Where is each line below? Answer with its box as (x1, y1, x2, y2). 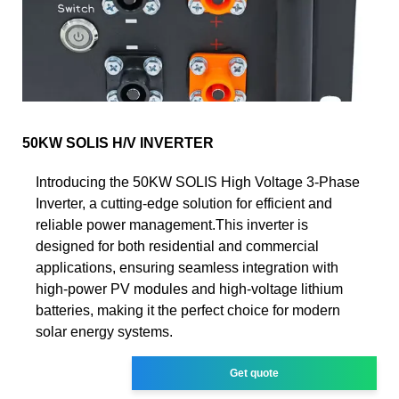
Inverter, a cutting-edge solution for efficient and (36, 195, 332, 211)
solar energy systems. (36, 323, 173, 339)
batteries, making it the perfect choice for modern (36, 302, 340, 318)
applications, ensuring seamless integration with (36, 259, 338, 275)
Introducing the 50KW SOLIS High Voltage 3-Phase (36, 174, 360, 190)
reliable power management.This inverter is (36, 216, 308, 232)
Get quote (230, 366, 280, 379)
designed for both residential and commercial (36, 238, 319, 254)
